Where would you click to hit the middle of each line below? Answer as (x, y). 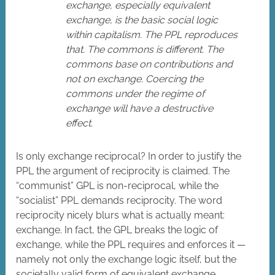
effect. (79, 123)
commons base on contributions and (149, 64)
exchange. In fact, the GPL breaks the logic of (117, 230)
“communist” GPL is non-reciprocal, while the (118, 186)
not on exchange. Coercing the (135, 79)
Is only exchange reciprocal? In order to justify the (129, 157)
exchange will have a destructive (140, 109)
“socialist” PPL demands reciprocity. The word (119, 201)
